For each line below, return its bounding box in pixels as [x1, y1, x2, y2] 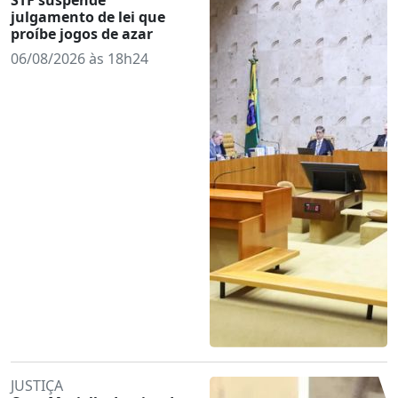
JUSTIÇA [11, 375, 63, 395]
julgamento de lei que [11, 6, 165, 27]
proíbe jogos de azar [11, 23, 153, 44]
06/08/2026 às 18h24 [11, 48, 148, 68]
